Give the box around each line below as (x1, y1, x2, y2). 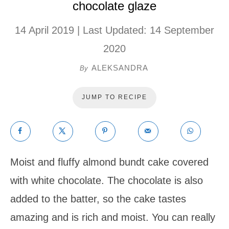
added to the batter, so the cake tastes (10, 193, 186, 204)
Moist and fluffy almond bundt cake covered (10, 156, 209, 168)
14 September (150, 24, 214, 36)
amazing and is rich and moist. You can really (10, 211, 215, 223)
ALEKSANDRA (91, 63, 148, 72)
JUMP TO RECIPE (82, 93, 147, 101)
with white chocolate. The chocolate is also (10, 174, 203, 186)
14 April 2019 (15, 24, 74, 36)
